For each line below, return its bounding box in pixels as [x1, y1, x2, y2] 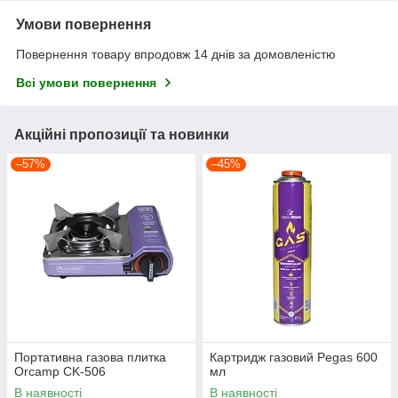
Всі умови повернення [16, 76, 156, 91]
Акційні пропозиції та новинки [14, 127, 229, 143]
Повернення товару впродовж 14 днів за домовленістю [16, 47, 336, 62]
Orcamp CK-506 [14, 364, 106, 379]
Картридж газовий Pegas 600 [210, 350, 378, 365]
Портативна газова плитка [14, 350, 166, 365]
